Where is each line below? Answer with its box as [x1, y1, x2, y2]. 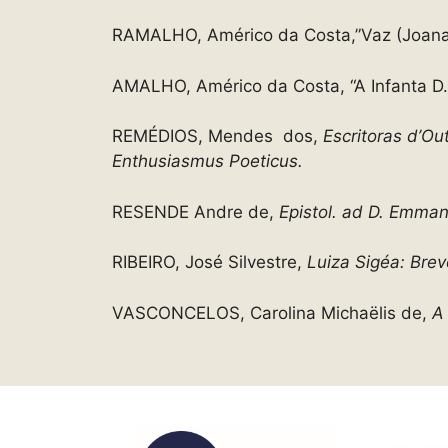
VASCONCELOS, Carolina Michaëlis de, [112, 302, 432, 323]
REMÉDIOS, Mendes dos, [112, 126, 323, 147]
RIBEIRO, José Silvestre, [112, 252, 307, 273]
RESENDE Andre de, [112, 201, 279, 222]
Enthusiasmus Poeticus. [112, 151, 303, 172]
